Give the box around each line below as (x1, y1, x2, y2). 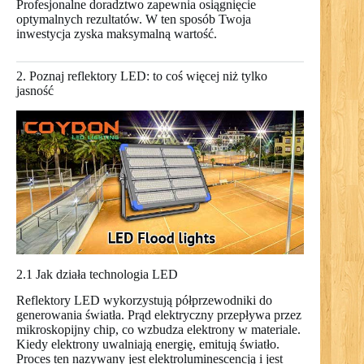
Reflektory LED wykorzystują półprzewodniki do (16, 293, 272, 308)
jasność (16, 83, 54, 97)
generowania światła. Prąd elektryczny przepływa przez (16, 308, 301, 323)
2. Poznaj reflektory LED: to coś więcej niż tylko (16, 68, 267, 83)
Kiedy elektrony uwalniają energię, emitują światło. (16, 337, 279, 352)
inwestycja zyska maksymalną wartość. (16, 26, 217, 41)
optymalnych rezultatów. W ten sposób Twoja (16, 11, 251, 26)
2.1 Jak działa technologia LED (16, 266, 178, 281)
